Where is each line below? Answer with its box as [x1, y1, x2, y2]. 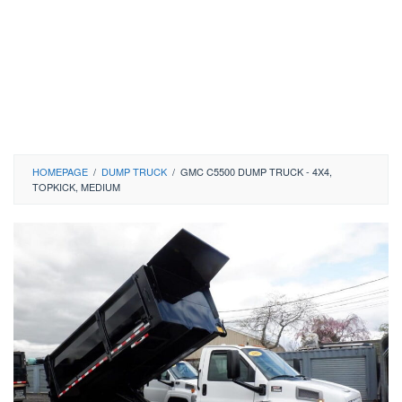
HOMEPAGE [32, 164, 88, 179]
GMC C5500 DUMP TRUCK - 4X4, [180, 164, 332, 179]
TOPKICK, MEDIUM [32, 179, 120, 194]
